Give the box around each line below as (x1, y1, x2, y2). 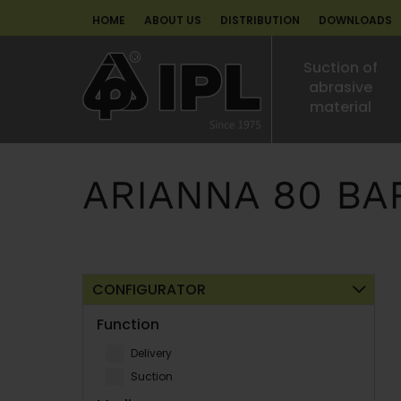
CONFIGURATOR (92, 278, 206, 300)
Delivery (131, 346, 172, 361)
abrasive (308, 77, 372, 98)
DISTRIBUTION (220, 13, 300, 28)
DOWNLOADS (319, 13, 392, 28)
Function (97, 314, 159, 335)
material (309, 97, 371, 117)
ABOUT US (144, 13, 201, 28)
